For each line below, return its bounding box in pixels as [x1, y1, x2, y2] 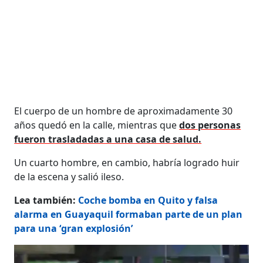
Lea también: [14, 193, 79, 207]
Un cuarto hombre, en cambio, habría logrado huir [14, 156, 240, 169]
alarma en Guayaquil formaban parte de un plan [14, 207, 243, 221]
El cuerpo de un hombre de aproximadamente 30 [14, 104, 233, 117]
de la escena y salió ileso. [14, 170, 124, 183]
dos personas [179, 118, 241, 131]
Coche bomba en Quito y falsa [78, 193, 218, 207]
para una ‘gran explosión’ [14, 221, 133, 235]
